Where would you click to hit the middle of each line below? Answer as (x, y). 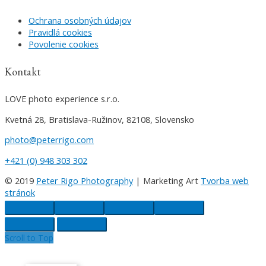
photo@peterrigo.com (49, 140)
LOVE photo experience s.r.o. (62, 98)
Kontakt (23, 71)
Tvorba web (225, 181)
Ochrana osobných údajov (80, 20)
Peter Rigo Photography (85, 181)
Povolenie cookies (64, 44)
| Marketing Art (167, 181)
